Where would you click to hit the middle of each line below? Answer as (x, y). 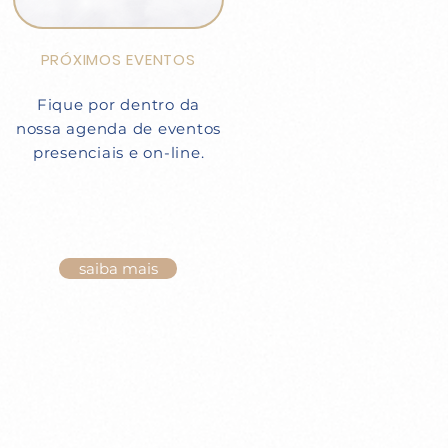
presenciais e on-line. (118, 152)
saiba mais (118, 268)
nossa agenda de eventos (118, 128)
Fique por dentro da (118, 104)
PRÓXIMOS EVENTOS (118, 59)
